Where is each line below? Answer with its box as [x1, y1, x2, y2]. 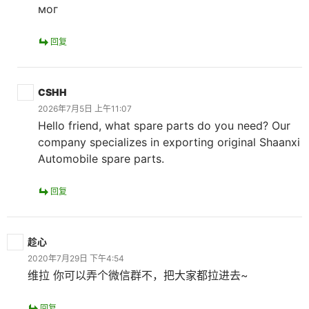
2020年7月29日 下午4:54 [28, 253, 124, 263]
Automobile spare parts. [38, 152, 164, 166]
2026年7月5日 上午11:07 [38, 103, 132, 114]
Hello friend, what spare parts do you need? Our [38, 119, 290, 132]
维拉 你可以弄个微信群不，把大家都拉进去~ [28, 268, 248, 282]
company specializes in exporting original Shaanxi [38, 135, 300, 149]
